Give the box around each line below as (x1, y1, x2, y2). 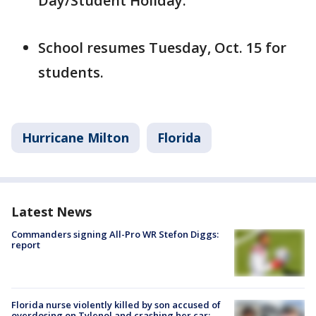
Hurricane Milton (22, 129, 129, 146)
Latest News (11, 203, 92, 220)
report (11, 238, 40, 251)
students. (38, 63, 104, 82)
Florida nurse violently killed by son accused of (11, 298, 221, 311)
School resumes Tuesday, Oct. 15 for (38, 38, 286, 57)
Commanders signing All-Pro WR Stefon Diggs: (11, 228, 219, 241)
